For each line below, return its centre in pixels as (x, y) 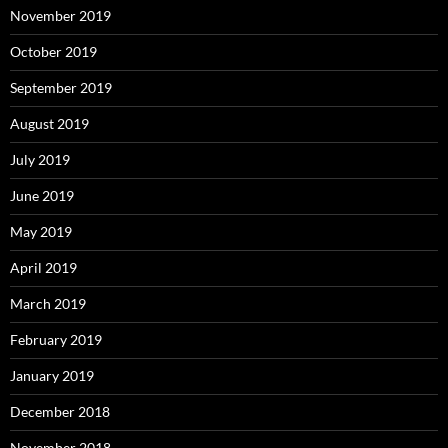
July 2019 (40, 160)
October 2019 (53, 52)
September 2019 (61, 88)
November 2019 (60, 16)
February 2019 (56, 340)
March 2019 (48, 304)
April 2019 (43, 268)
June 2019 (42, 196)
